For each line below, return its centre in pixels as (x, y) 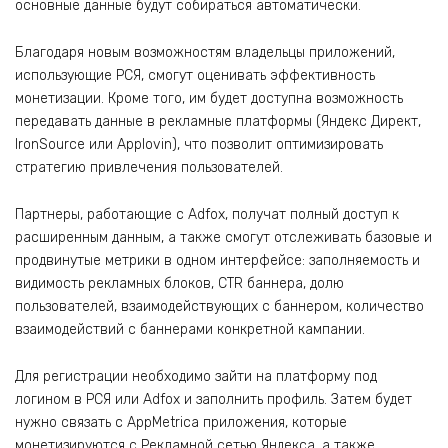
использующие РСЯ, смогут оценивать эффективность (195, 75)
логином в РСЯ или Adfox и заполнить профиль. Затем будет (213, 399)
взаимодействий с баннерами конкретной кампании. (190, 329)
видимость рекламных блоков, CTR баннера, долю (179, 283)
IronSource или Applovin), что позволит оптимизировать (199, 144)
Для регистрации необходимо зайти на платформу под (196, 376)
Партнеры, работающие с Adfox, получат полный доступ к (207, 214)
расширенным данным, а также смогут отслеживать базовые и (223, 237)
